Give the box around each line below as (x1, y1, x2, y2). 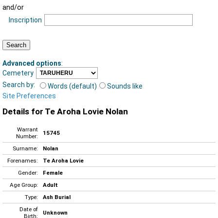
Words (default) (48, 82, 97, 90)
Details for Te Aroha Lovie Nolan (2, 107, 128, 117)
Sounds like (107, 82, 143, 90)
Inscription (8, 16, 42, 24)
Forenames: (7, 157, 38, 164)
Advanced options (2, 59, 61, 67)
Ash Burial (43, 193, 71, 200)
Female (43, 169, 63, 176)
